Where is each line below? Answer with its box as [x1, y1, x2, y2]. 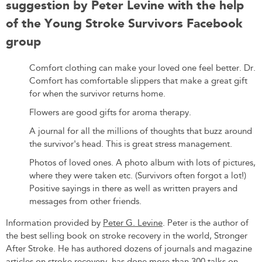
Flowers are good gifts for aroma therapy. [29, 106, 194, 118]
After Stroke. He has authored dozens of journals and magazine [6, 243, 252, 254]
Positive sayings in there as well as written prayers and [29, 182, 237, 194]
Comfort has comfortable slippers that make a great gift [29, 75, 247, 86]
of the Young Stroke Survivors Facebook [6, 16, 243, 32]
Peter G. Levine [103, 217, 163, 228]
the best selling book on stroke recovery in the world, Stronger [6, 230, 247, 241]
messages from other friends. [29, 195, 142, 206]
